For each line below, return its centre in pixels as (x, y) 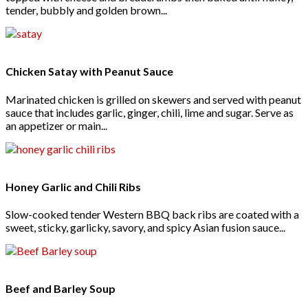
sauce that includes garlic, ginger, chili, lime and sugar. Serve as (150, 112)
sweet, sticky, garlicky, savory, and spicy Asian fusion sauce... (145, 228)
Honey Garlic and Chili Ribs (73, 186)
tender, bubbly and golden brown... (86, 10)
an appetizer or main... (56, 125)
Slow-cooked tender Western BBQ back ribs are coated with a (152, 214)
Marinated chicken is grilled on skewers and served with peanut (153, 99)
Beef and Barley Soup (60, 289)
